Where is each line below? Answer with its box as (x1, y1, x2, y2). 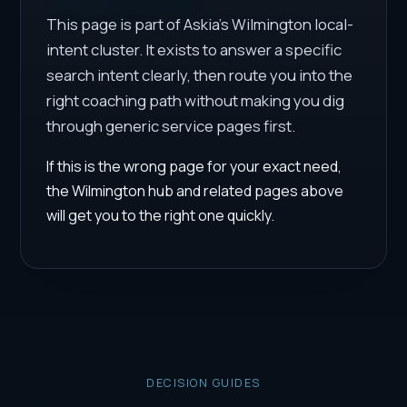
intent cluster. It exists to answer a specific (46, 39, 342, 61)
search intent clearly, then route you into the (46, 65, 353, 86)
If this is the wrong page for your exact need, (46, 156, 342, 177)
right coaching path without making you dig (46, 90, 345, 112)
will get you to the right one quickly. (46, 205, 275, 226)
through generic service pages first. (46, 115, 296, 137)
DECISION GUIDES (146, 374, 261, 391)
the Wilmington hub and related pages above (46, 181, 344, 202)
